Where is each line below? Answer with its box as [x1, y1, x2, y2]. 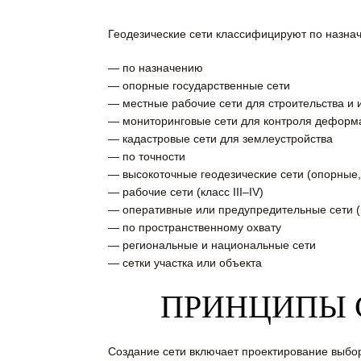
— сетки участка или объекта [107, 256, 262, 270]
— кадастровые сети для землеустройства [107, 132, 333, 146]
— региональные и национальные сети [107, 239, 316, 252]
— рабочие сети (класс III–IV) [107, 185, 263, 199]
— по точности [107, 150, 185, 164]
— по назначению [107, 61, 203, 75]
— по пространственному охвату [107, 221, 281, 234]
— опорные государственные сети [107, 79, 290, 93]
